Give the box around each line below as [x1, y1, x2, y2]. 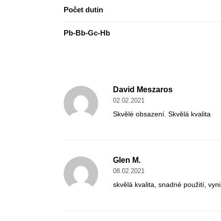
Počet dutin [64, 5, 103, 14]
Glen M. [112, 156, 141, 165]
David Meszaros [112, 85, 173, 94]
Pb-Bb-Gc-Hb [64, 29, 110, 37]
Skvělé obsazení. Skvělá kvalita [112, 110, 211, 118]
